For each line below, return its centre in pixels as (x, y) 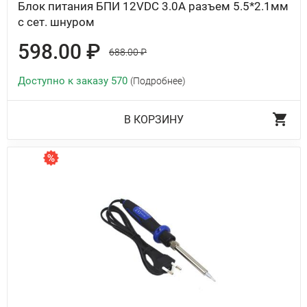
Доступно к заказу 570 (74, 81)
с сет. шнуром (56, 22)
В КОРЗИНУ (154, 120)
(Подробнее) (158, 81)
